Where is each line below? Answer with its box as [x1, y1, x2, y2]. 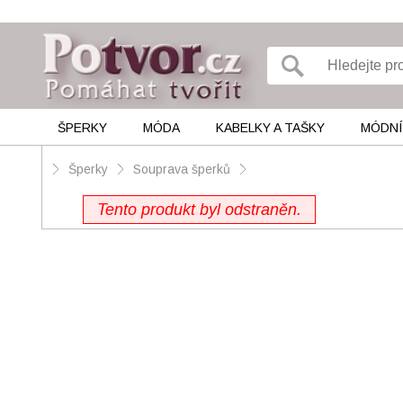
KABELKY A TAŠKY [215, 121, 325, 135]
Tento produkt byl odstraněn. [97, 201, 301, 219]
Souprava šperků [133, 162, 230, 176]
